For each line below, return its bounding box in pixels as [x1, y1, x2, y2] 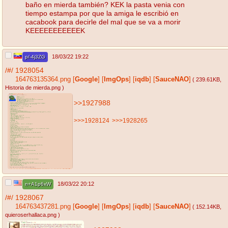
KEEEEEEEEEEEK [25, 26, 85, 35]
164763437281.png [15, 203, 71, 211]
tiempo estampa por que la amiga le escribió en [25, 9, 179, 17]
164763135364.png [15, 76, 71, 83]
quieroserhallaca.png [5, 212, 56, 218]
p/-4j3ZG [25, 54, 45, 60]
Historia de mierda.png [5, 84, 61, 91]
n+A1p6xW [25, 181, 51, 187]
